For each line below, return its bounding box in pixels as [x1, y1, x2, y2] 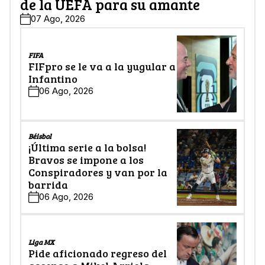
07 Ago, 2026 [31, 13, 85, 25]
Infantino [28, 71, 77, 86]
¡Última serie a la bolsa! [28, 140, 146, 154]
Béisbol [28, 131, 51, 141]
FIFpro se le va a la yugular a [28, 59, 176, 73]
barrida [28, 177, 68, 192]
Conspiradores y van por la [28, 164, 167, 179]
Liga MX [28, 237, 54, 247]
